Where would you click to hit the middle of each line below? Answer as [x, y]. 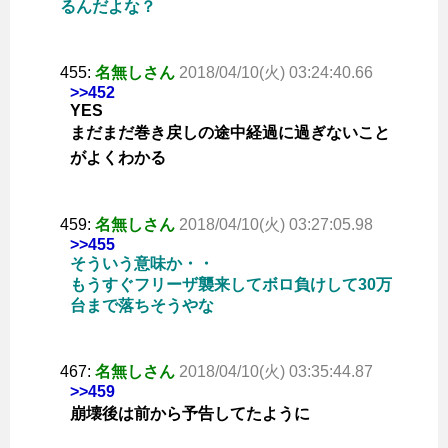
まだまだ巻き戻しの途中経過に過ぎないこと [230, 133]
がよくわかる [118, 158]
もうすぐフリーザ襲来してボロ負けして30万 [231, 285]
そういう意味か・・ [142, 264]
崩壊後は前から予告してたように [190, 414]
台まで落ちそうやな [142, 306]
